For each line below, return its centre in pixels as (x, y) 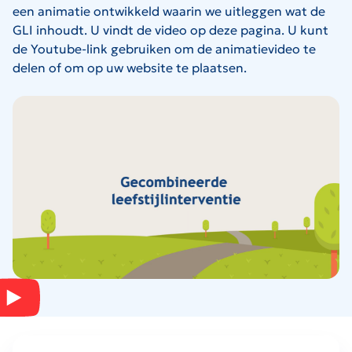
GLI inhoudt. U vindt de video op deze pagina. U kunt (170, 30)
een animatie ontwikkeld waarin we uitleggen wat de (169, 11)
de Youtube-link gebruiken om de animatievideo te (164, 49)
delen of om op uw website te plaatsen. (130, 68)
